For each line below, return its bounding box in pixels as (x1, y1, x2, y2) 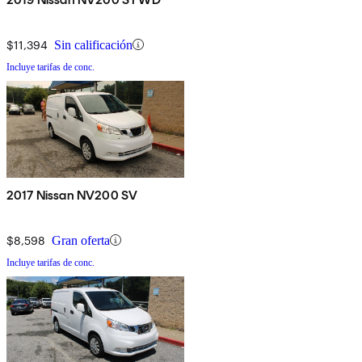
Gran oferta (52, 233, 110, 247)
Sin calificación (54, 37, 133, 52)
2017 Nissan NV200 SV (6, 187, 138, 203)
